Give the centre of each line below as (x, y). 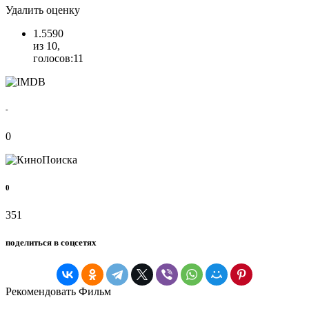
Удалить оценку (43, 10)
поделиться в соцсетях (51, 242)
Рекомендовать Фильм (58, 291)
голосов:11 (58, 58)
